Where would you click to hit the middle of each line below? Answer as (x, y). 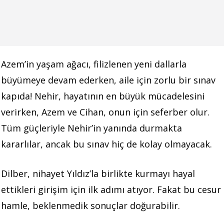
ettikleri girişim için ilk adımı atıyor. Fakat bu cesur (111, 189)
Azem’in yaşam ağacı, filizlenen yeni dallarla (94, 64)
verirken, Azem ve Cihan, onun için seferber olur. (105, 112)
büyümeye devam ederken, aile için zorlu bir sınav (108, 80)
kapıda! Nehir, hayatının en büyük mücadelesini (103, 96)
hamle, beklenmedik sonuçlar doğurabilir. (90, 205)
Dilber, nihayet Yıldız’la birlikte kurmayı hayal (98, 173)
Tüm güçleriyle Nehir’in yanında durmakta (91, 128)
